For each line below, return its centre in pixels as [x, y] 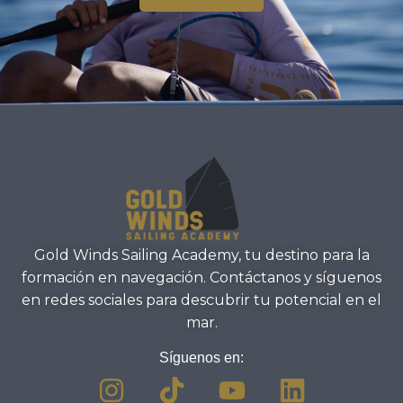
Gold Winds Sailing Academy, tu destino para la [201, 255]
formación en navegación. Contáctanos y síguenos [201, 277]
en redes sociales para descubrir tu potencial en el [201, 300]
